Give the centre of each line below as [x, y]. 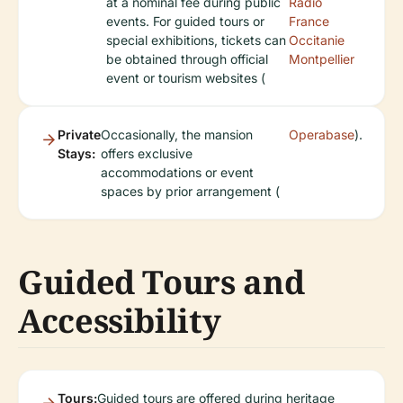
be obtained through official [187, 59]
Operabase [322, 134]
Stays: [76, 153]
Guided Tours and [161, 282]
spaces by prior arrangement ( [190, 191]
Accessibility [120, 321]
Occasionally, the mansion [177, 134]
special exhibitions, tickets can [196, 40]
